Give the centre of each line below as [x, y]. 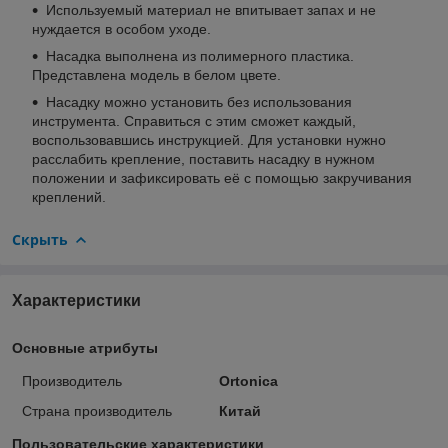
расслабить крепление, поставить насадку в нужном [203, 158]
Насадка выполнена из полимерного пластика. [200, 55]
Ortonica [248, 380]
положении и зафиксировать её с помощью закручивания [222, 177]
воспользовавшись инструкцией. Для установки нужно [209, 139]
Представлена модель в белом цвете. [156, 74]
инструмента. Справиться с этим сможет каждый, [194, 120]
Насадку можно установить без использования [199, 101]
